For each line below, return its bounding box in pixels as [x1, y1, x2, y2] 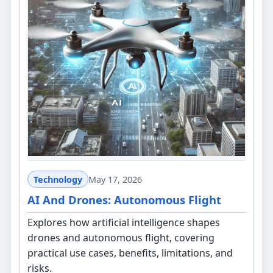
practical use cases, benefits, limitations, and [27, 246, 233, 260]
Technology [33, 173, 82, 185]
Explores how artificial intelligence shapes [27, 216, 221, 230]
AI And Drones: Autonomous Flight [27, 191, 222, 207]
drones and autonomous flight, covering [27, 231, 215, 245]
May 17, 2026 [88, 173, 142, 185]
